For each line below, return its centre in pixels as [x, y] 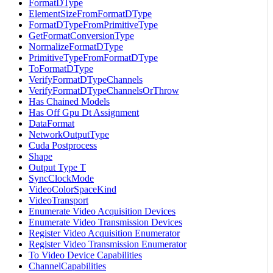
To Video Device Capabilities [85, 255]
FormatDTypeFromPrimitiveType [93, 24]
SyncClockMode [61, 178]
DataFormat [51, 123]
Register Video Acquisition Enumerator [104, 233]
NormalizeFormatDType [76, 46]
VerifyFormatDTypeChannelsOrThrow [104, 90]
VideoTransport [58, 200]
